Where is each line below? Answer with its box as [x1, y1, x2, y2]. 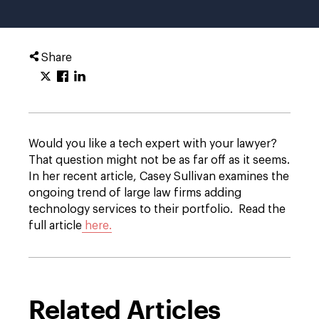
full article [28, 220, 82, 231]
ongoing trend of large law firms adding [28, 187, 241, 199]
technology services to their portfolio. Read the [28, 204, 286, 215]
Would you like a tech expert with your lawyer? [28, 138, 280, 150]
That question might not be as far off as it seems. [28, 155, 290, 166]
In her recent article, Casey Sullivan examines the [28, 171, 289, 182]
